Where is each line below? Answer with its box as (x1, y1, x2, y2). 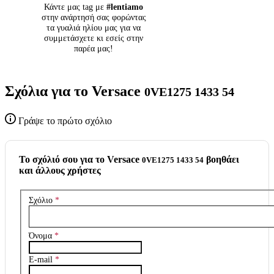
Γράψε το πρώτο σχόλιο (18, 116, 112, 127)
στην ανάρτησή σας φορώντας (41, 12, 146, 23)
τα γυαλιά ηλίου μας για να (46, 23, 141, 33)
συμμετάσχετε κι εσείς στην (44, 33, 143, 43)
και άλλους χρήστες (19, 165, 101, 176)
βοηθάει (204, 154, 239, 165)
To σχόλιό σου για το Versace (19, 154, 142, 165)
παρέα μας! (74, 43, 113, 54)
